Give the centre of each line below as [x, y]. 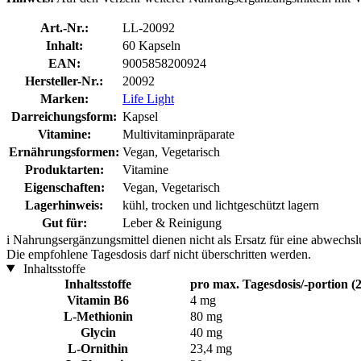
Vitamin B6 [98, 300]
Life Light [148, 98]
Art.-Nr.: [64, 27]
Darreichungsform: [64, 116]
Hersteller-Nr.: [64, 81]
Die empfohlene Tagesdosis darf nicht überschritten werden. [159, 254]
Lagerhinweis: [64, 205]
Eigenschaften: [64, 187]
